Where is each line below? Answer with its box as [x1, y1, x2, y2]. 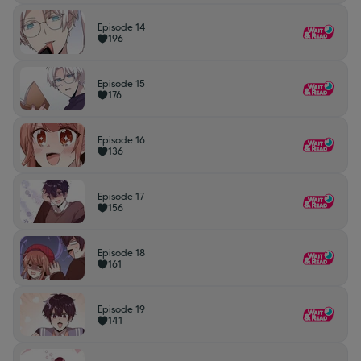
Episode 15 [98, 77, 145, 89]
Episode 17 [98, 190, 144, 202]
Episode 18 [98, 247, 145, 259]
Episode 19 [98, 303, 145, 315]
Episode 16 [98, 134, 145, 146]
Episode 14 [98, 21, 146, 33]
